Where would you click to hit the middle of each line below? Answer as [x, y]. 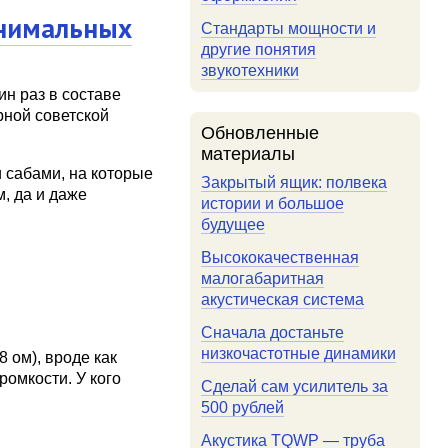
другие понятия [259, 49]
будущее [233, 224]
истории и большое [273, 203]
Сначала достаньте [273, 332]
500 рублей [243, 407]
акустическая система [283, 299]
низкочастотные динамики [299, 353]
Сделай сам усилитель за [295, 386]
